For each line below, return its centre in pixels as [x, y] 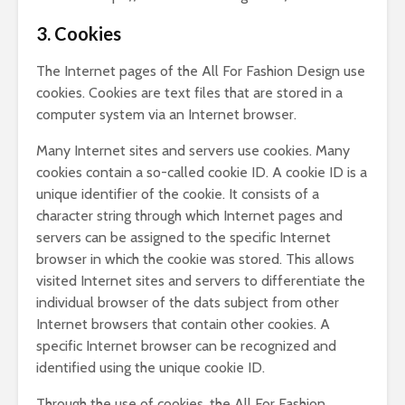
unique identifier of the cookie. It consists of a [178, 194]
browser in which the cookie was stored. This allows [195, 259]
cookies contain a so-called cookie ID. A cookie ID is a [202, 172]
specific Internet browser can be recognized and [186, 346]
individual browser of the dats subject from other [188, 302]
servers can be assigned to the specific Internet [184, 237]
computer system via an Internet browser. [166, 114]
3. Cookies [79, 33]
